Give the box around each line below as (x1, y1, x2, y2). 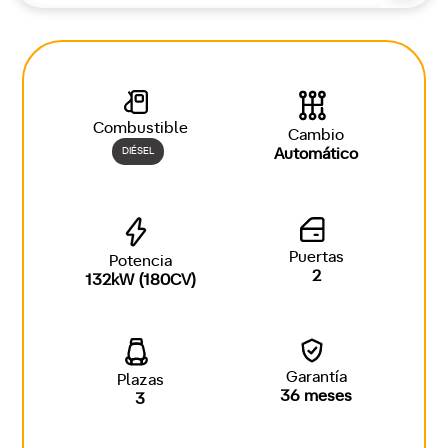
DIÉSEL (122, 146, 154, 156)
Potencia (108, 253, 172, 269)
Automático (274, 146, 358, 162)
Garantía (285, 369, 347, 385)
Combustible (92, 120, 188, 136)
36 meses (280, 388, 352, 404)
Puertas (288, 249, 344, 265)
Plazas (116, 372, 164, 388)
